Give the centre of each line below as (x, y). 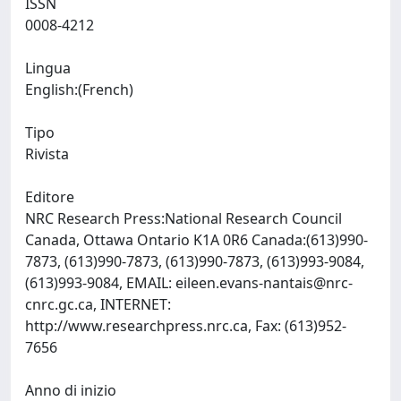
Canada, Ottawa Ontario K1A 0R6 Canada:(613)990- (196, 240)
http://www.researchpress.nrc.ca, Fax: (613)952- (186, 326)
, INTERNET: (132, 304)
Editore (50, 197)
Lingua (48, 68)
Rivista (47, 154)
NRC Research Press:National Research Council (183, 218)
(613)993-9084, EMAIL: (100, 283)
